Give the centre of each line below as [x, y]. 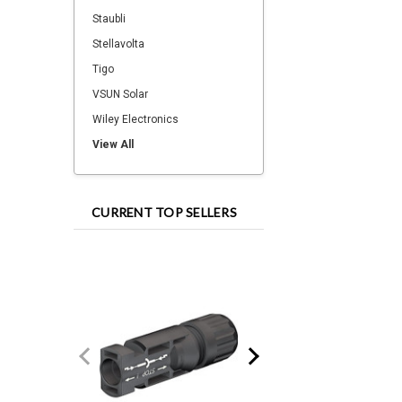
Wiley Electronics [135, 119]
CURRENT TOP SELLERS [164, 212]
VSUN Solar [120, 94]
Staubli [109, 19]
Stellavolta [118, 44]
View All [113, 144]
